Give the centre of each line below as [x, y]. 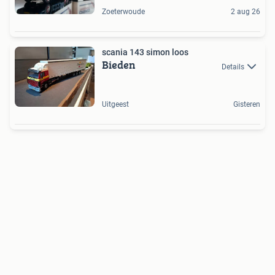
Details [233, 67]
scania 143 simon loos [145, 52]
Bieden [119, 65]
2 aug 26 [246, 12]
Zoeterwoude [123, 12]
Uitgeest [115, 104]
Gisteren [247, 104]
